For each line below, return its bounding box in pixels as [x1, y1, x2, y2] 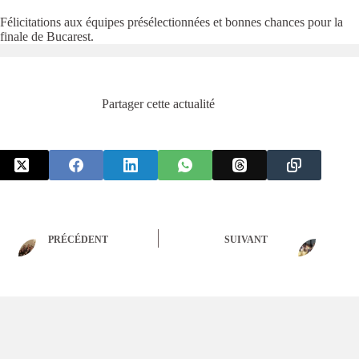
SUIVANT [224, 233, 268, 245]
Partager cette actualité [101, 97, 215, 111]
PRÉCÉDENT [48, 233, 108, 245]
